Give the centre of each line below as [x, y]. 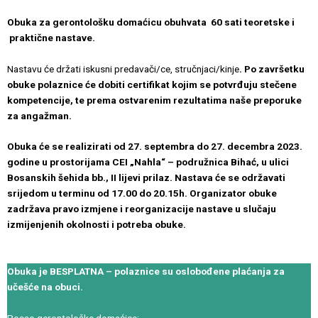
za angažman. [39, 115]
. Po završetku [272, 68]
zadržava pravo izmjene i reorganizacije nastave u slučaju [142, 209]
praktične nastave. [51, 37]
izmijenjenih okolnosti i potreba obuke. [97, 225]
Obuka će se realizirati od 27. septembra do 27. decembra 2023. [155, 147]
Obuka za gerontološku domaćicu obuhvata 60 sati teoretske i [151, 22]
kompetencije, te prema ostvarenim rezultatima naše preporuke [154, 100]
